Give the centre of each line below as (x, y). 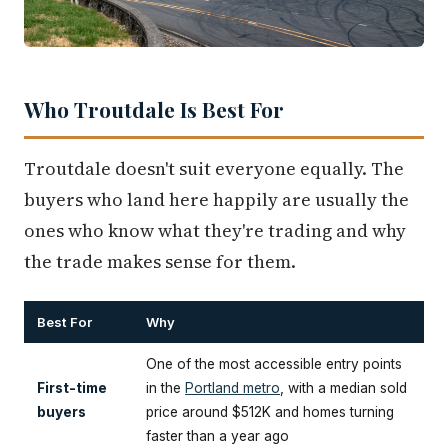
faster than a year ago (217, 435)
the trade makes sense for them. (160, 261)
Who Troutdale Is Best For (154, 108)
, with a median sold (343, 387)
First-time (72, 387)
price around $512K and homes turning (270, 411)
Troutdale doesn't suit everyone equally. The (214, 168)
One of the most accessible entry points (274, 363)
